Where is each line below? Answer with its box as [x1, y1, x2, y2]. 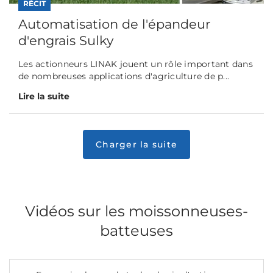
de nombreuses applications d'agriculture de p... [18, 70, 229, 82]
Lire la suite [18, 90, 69, 102]
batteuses [100, 221, 173, 239]
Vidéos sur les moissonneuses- [25, 202, 248, 220]
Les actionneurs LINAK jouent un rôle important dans [18, 58, 253, 69]
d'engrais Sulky [18, 32, 113, 48]
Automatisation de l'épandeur [18, 16, 210, 32]
